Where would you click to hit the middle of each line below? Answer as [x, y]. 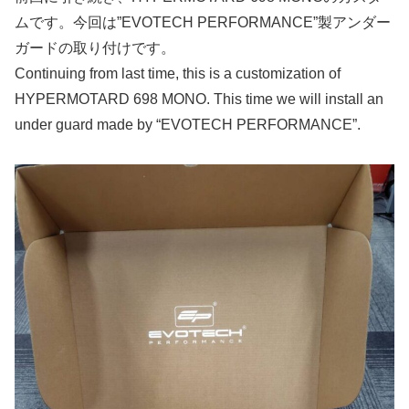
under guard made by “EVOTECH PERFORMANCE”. [188, 125]
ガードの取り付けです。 [95, 48]
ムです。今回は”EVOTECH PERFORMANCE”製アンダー [203, 23]
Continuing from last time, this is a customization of [178, 74]
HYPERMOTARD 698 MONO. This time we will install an [199, 100]
